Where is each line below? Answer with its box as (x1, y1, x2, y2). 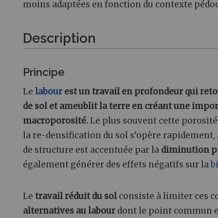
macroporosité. (23, 115, 88, 126)
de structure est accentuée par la (23, 144, 161, 155)
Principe (23, 65, 65, 78)
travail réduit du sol (35, 190, 117, 201)
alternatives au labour (23, 205, 115, 216)
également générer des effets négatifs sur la (23, 159, 211, 170)
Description (23, 30, 96, 46)
